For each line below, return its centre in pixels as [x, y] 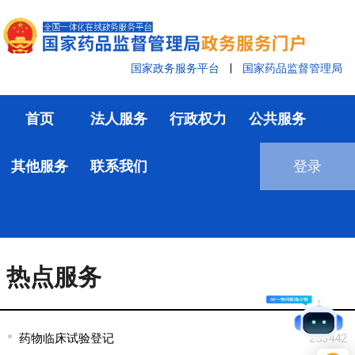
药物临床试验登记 [67, 338]
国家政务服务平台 [175, 68]
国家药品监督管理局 [292, 68]
